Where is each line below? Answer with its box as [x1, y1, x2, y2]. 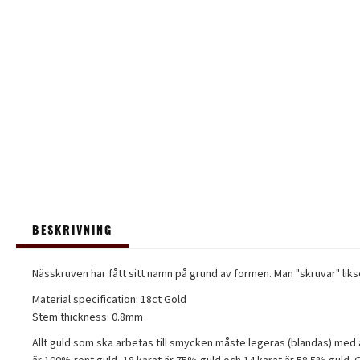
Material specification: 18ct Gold [32, 291, 186, 308]
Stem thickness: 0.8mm [32, 309, 143, 325]
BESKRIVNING [32, 225, 112, 238]
